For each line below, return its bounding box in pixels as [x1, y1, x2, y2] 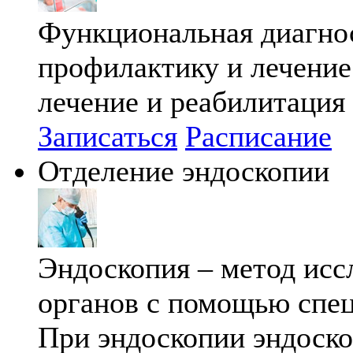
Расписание [185, 120, 332, 154]
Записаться [38, 120, 177, 154]
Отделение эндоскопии [38, 154, 329, 188]
